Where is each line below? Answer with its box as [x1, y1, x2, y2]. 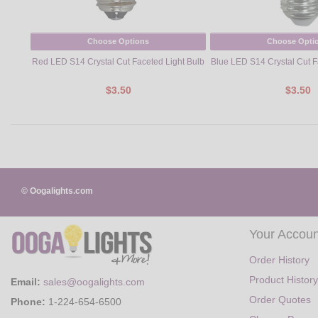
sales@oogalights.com [43, 276, 145, 288]
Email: [11, 276, 40, 288]
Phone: [11, 296, 45, 308]
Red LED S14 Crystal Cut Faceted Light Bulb [32, 56, 204, 67]
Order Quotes [249, 294, 311, 306]
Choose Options [87, 37, 149, 46]
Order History [249, 254, 309, 266]
